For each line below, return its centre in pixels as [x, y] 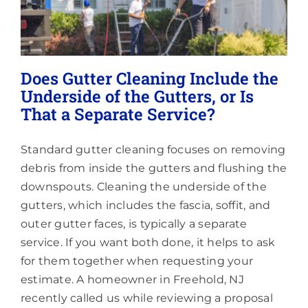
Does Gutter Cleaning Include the [150, 78]
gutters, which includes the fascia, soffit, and [146, 205]
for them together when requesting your [137, 261]
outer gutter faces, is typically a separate [134, 223]
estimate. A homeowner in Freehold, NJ [132, 279]
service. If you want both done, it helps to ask [148, 242]
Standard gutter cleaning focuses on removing [153, 149]
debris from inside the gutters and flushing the [154, 168]
